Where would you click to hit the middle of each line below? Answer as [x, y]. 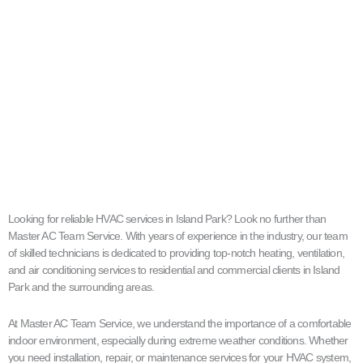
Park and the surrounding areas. [81, 286]
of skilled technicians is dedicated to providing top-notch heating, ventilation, [177, 252]
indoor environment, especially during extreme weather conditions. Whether [178, 341]
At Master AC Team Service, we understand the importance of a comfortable [180, 324]
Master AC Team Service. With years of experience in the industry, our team [178, 235]
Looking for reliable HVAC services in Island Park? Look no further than [167, 218]
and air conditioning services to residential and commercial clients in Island [174, 269]
